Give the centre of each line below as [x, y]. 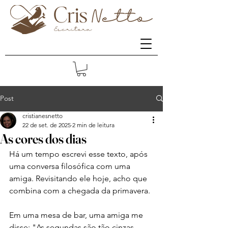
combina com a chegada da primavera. [81, 190]
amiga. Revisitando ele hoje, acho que [79, 178]
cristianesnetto [42, 116]
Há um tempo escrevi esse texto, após [79, 154]
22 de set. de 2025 [47, 125]
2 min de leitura [93, 125]
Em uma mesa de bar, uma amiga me [77, 215]
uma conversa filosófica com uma [71, 166]
